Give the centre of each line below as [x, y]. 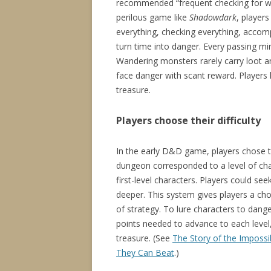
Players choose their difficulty [188, 121]
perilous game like [153, 18]
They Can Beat [145, 253]
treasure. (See [144, 238]
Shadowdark [213, 18]
